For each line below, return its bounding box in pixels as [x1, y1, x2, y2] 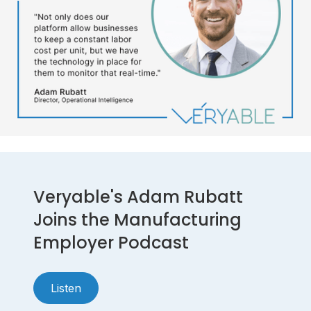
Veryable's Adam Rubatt [33, 185, 243, 208]
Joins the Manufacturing [33, 208, 242, 231]
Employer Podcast [33, 230, 189, 254]
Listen [51, 280, 81, 295]
